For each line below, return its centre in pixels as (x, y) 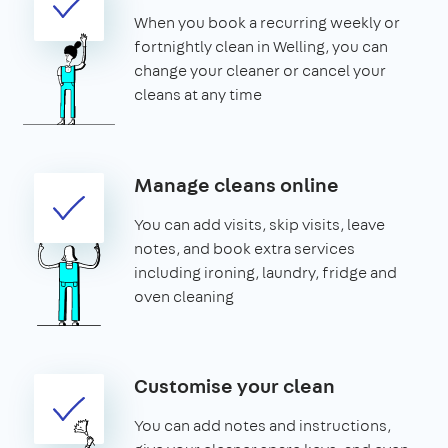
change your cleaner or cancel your (260, 70)
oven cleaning (184, 296)
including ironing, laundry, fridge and (265, 272)
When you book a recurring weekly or (267, 22)
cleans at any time (198, 94)
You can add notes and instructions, (262, 425)
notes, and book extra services (244, 248)
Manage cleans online (236, 184)
